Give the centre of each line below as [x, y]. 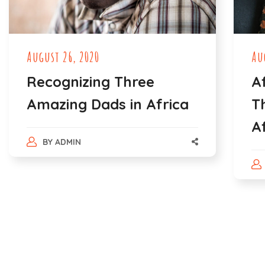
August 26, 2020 [63, 57]
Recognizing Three [91, 82]
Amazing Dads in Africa [108, 104]
